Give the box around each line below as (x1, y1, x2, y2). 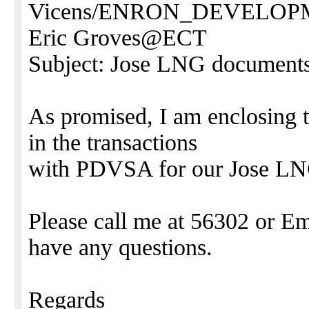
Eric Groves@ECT (28, 25, 207, 50)
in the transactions (28, 130, 197, 155)
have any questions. (28, 235, 212, 260)
